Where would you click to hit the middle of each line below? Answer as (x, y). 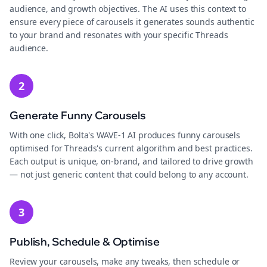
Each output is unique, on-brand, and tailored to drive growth (131, 161)
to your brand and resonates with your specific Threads (119, 35)
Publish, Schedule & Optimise (85, 242)
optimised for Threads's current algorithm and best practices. (131, 148)
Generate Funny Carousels (78, 115)
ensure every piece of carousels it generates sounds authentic (132, 22)
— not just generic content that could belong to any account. (129, 174)
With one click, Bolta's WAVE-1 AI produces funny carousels (125, 135)
